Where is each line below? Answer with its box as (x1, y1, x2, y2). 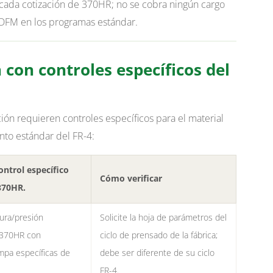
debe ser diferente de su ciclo (99, 247, 214, 259)
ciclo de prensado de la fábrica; (99, 230, 218, 241)
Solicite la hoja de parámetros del (99, 212, 227, 224)
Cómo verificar (99, 173, 162, 185)
